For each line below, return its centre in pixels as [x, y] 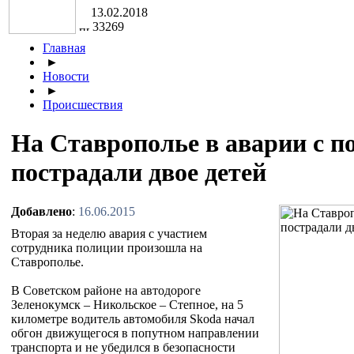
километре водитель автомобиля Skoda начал [133, 318]
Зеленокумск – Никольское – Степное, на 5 [127, 304]
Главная [64, 48]
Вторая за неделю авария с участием [109, 233]
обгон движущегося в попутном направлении [135, 333]
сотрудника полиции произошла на [107, 247]
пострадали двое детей [139, 173]
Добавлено [41, 211]
